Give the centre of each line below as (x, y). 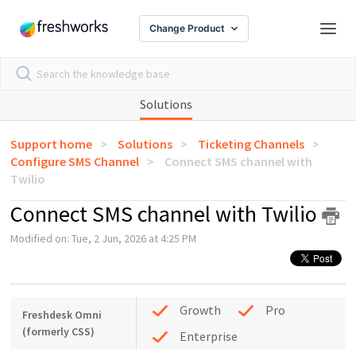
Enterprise (208, 337)
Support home (52, 144)
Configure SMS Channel (75, 161)
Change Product (187, 28)
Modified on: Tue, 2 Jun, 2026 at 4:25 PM (104, 238)
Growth (200, 310)
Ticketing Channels (252, 144)
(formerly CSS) (59, 332)
